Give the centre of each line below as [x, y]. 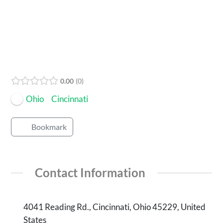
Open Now [30, 65]
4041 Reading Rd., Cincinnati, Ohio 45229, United [115, 207]
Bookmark [49, 127]
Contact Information [90, 172]
